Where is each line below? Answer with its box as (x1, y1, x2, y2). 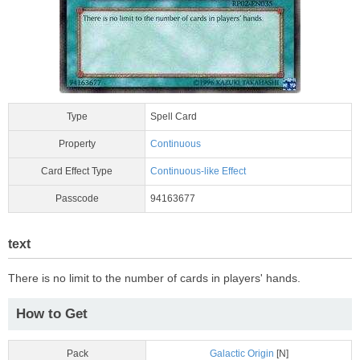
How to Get (16, 305, 88, 321)
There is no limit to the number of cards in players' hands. (8, 271, 301, 284)
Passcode (55, 192, 99, 204)
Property (58, 137, 96, 149)
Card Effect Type (41, 165, 112, 177)
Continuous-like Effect (150, 165, 246, 177)
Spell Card (150, 110, 197, 122)
